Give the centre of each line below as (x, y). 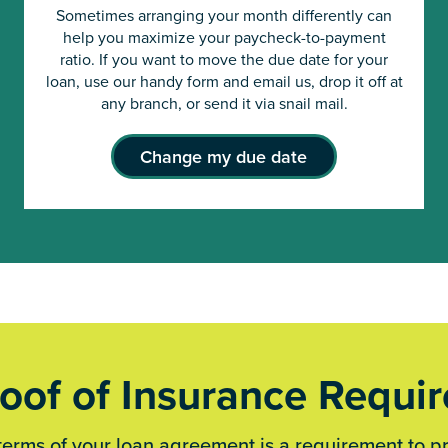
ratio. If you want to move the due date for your (224, 59)
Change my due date (223, 157)
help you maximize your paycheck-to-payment (224, 37)
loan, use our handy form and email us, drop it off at (224, 81)
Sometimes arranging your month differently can (224, 15)
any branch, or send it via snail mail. (224, 103)
